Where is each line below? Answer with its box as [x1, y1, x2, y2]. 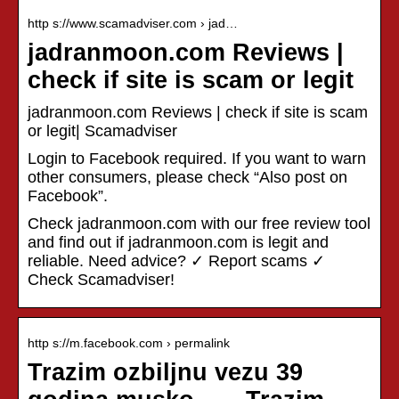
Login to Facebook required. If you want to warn [28, 149, 366, 167]
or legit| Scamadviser [28, 121, 177, 140]
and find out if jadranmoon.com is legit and [28, 232, 329, 251]
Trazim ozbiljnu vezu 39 [28, 358, 303, 386]
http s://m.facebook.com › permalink [28, 335, 230, 350]
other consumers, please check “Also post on [28, 167, 347, 186]
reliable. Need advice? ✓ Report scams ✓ [28, 251, 325, 270]
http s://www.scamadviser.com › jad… [28, 15, 238, 30]
